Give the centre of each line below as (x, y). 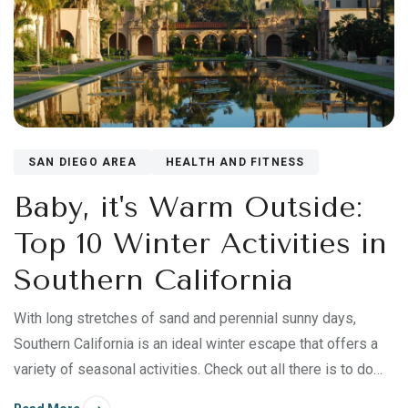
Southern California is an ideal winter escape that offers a (196, 343)
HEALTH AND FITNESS (235, 162)
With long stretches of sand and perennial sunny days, (185, 318)
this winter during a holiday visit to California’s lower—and (195, 394)
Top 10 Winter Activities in (200, 243)
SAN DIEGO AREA (82, 162)
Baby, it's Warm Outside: (188, 207)
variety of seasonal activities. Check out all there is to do (194, 369)
